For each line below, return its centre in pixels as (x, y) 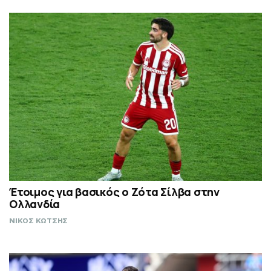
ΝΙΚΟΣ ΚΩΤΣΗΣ (38, 220)
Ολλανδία (34, 204)
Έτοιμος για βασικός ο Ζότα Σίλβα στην (114, 191)
